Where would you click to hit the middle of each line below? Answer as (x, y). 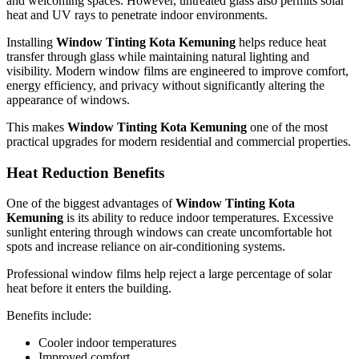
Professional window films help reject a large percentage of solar (169, 274)
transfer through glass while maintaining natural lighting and (158, 56)
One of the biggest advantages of (91, 204)
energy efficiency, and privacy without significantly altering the (165, 85)
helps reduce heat (281, 42)
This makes (37, 127)
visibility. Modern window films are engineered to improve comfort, (177, 71)
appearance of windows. (68, 99)
